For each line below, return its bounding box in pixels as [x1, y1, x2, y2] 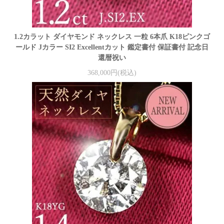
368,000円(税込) [87, 68, 136, 76]
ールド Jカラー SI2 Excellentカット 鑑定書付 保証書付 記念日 [15, 43, 208, 51]
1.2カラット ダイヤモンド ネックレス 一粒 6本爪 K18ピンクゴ [14, 33, 210, 41]
